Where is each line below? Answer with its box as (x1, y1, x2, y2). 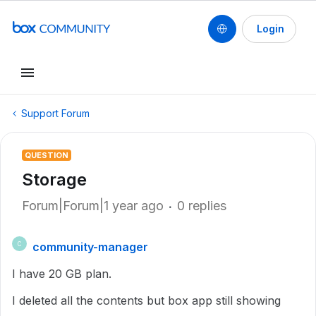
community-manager (32, 240, 148, 254)
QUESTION (25, 150, 68, 160)
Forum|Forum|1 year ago (22, 198, 164, 213)
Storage (22, 169, 87, 190)
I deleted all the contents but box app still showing (12, 293, 281, 308)
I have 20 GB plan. (12, 267, 111, 281)
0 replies (177, 198, 226, 213)
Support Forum (21, 107, 90, 119)
